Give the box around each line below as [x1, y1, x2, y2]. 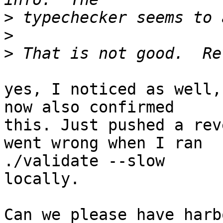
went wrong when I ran [4, 134, 203, 152]
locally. [4, 170, 80, 188]
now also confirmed [4, 98, 174, 116]
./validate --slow [4, 152, 165, 170]
